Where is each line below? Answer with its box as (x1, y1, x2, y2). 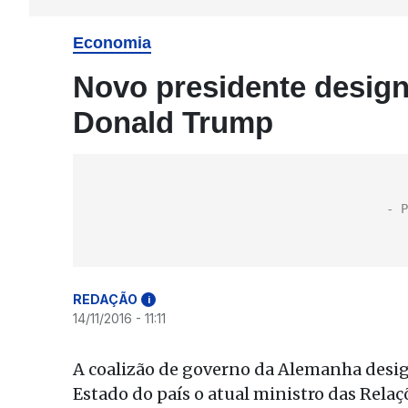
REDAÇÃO (73, 291, 138, 307)
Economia (73, 34, 151, 52)
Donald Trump (73, 106, 273, 139)
